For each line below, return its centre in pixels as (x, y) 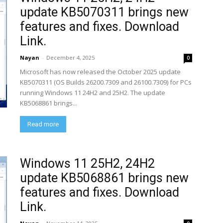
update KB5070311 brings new (104, 12)
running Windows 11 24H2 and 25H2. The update (93, 93)
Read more (43, 124)
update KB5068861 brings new (104, 178)
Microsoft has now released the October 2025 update (100, 72)
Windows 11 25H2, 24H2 (87, 164)
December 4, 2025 (70, 57)
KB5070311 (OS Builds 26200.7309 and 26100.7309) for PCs (106, 82)
